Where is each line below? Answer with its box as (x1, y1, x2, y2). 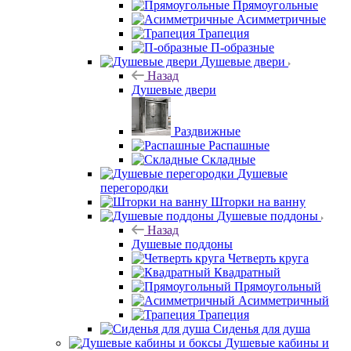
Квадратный (214, 265, 280, 279)
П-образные (211, 40, 274, 54)
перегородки (100, 180, 168, 194)
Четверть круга (228, 251, 309, 265)
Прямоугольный (234, 279, 321, 293)
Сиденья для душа (213, 321, 310, 335)
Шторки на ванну (211, 194, 306, 208)
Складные (201, 152, 255, 166)
